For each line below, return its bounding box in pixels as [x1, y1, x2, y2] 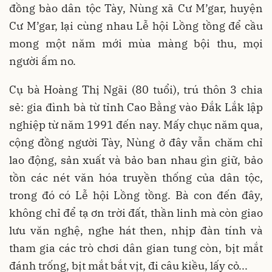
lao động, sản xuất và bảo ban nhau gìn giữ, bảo [9, 153, 263, 168]
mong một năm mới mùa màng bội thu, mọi [9, 36, 263, 51]
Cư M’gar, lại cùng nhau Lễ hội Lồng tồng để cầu [9, 19, 263, 33]
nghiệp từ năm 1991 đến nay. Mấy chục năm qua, [9, 118, 263, 132]
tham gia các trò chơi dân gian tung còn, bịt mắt [9, 241, 263, 256]
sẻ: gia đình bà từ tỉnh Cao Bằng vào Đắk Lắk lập [9, 100, 263, 115]
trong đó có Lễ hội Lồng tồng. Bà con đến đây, [9, 188, 263, 203]
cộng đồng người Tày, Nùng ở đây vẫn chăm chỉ [9, 135, 263, 150]
